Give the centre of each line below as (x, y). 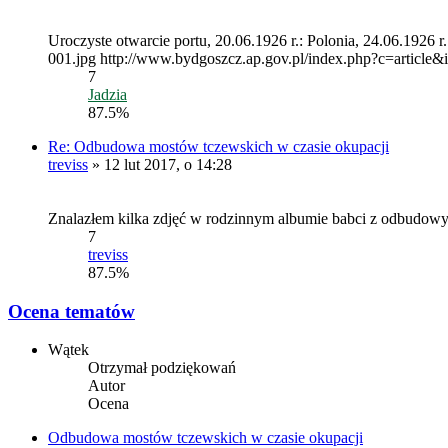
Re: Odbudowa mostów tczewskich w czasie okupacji (218, 146)
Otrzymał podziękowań (162, 368)
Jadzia (107, 94)
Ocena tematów (71, 311)
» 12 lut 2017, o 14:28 (160, 164)
